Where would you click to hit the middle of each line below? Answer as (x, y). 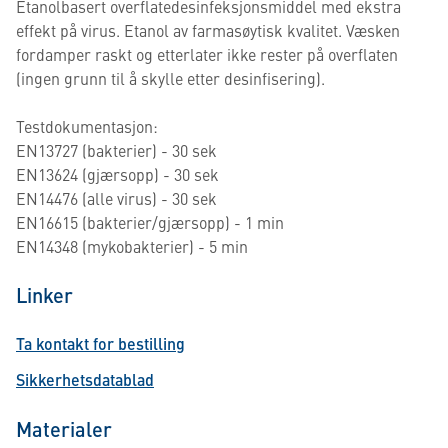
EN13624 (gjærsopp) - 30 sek (117, 174)
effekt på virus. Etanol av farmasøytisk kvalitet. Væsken (208, 30)
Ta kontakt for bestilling (100, 343)
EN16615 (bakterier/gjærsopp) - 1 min (150, 222)
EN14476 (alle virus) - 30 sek (116, 198)
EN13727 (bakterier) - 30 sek (116, 150)
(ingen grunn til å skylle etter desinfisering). (170, 78)
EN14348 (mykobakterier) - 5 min (132, 246)
